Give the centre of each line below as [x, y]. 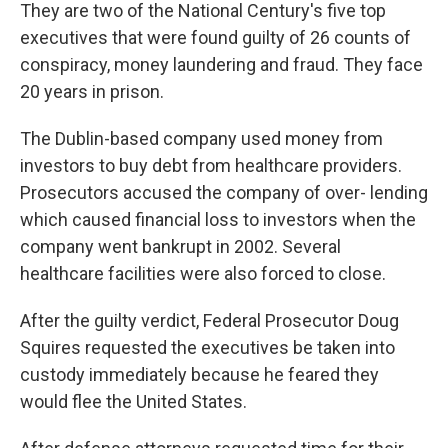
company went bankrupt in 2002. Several [180, 246]
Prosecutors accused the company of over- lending [224, 192]
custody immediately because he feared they [199, 374]
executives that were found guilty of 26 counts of [215, 37]
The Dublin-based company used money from [201, 138]
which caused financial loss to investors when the [218, 219]
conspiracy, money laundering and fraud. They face [221, 64]
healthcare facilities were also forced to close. [203, 273]
